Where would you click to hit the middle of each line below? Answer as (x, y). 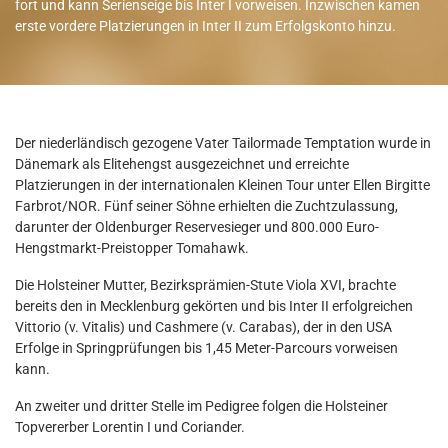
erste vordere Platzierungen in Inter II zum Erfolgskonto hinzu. (205, 25)
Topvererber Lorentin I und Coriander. (130, 426)
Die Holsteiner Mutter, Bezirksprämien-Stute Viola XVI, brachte (205, 284)
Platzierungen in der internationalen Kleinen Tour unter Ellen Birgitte (222, 184)
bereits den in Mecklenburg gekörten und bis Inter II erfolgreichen (214, 305)
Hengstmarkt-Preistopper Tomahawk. (133, 247)
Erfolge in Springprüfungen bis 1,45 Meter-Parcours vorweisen (206, 347)
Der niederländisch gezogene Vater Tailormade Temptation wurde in (223, 142)
